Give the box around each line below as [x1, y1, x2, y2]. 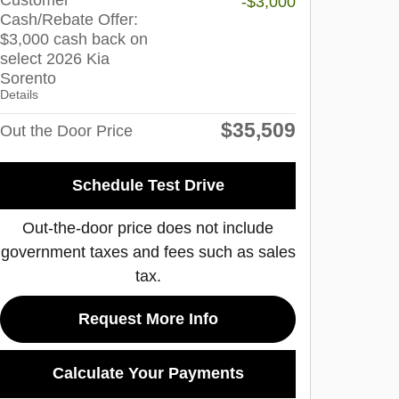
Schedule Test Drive [71, 176, 224, 195]
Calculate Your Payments [52, 364, 244, 383]
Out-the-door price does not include [22, 219, 273, 238]
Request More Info [77, 310, 218, 329]
